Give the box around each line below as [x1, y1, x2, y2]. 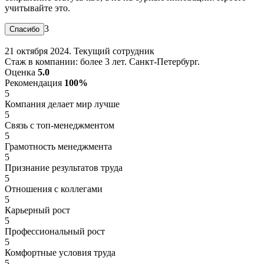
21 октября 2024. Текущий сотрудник [5, 45, 154, 56]
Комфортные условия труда [5, 247, 115, 258]
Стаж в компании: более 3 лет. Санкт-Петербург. [5, 56, 200, 67]
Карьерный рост [5, 204, 70, 215]
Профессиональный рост [5, 226, 105, 236]
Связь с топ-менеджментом [5, 120, 114, 130]
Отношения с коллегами [5, 183, 103, 194]
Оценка [5, 67, 38, 77]
